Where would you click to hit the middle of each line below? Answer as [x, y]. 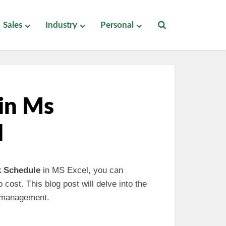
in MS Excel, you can [82, 170]
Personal [117, 25]
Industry [61, 25]
